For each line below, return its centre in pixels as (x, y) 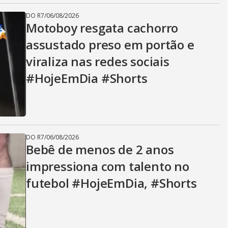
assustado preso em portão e (110, 45)
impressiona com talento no (108, 166)
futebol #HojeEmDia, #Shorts (111, 183)
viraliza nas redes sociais (98, 61)
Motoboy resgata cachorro (102, 28)
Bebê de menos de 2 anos (100, 149)
